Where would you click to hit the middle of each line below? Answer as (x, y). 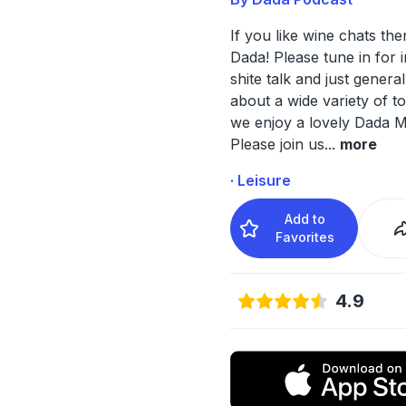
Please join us (277, 144)
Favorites (305, 237)
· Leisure (260, 180)
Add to (305, 218)
